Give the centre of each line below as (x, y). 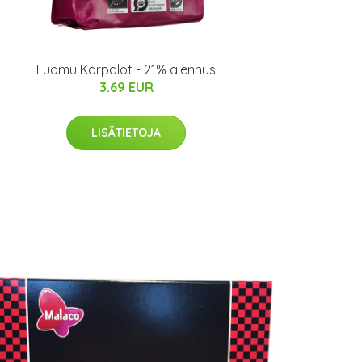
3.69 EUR (126, 87)
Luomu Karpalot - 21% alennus (126, 69)
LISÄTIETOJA (126, 133)
